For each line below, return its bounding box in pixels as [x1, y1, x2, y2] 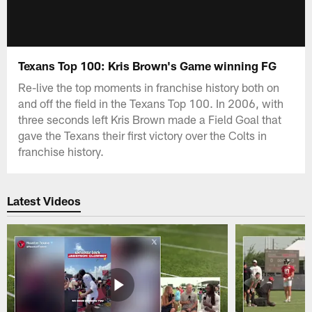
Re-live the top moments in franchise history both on [18, 79, 280, 94]
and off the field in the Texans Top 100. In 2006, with [18, 95, 284, 110]
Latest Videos [7, 194, 81, 208]
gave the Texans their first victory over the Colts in [18, 127, 267, 142]
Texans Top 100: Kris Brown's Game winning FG [18, 58, 277, 72]
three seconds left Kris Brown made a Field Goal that [18, 111, 282, 126]
